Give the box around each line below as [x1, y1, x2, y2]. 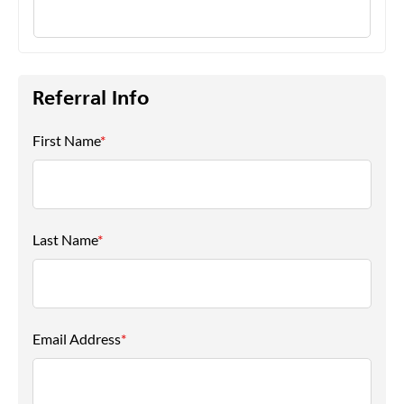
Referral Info [32, 89, 149, 110]
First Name [32, 132, 100, 149]
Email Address [32, 330, 121, 347]
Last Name [32, 231, 97, 248]
